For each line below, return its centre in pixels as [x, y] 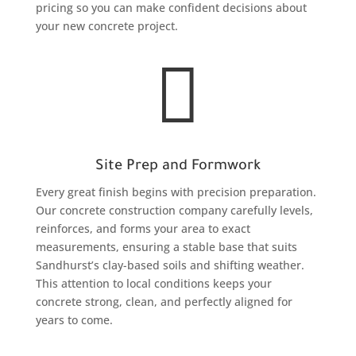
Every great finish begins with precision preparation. [176, 192]
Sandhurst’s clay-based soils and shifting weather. [170, 265]
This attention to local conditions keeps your [153, 283]
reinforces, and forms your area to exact [143, 228]
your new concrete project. [106, 25]
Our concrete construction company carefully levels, [174, 210]
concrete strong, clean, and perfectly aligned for [164, 301]
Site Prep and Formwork [178, 166]
